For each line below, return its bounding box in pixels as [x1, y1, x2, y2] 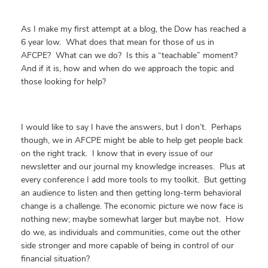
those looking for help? [21, 76, 106, 87]
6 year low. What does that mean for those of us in [21, 36, 214, 48]
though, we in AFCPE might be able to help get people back [21, 135, 243, 146]
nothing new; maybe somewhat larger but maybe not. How [21, 214, 244, 225]
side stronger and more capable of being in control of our [21, 240, 234, 251]
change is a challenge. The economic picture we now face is [21, 200, 243, 212]
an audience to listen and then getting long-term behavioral [21, 187, 241, 199]
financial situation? [21, 253, 90, 264]
